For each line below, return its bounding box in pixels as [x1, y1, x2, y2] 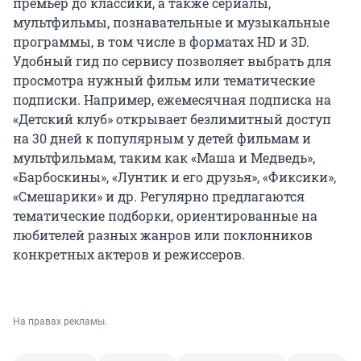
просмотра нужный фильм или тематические [13, 71, 315, 89]
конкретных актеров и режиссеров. [13, 245, 245, 263]
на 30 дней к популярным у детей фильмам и [13, 129, 311, 147]
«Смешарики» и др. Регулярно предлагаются [13, 187, 305, 205]
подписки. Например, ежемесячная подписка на [13, 90, 331, 108]
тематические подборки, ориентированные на [13, 206, 317, 224]
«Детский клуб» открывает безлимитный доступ [13, 110, 331, 127]
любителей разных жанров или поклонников [13, 226, 313, 243]
